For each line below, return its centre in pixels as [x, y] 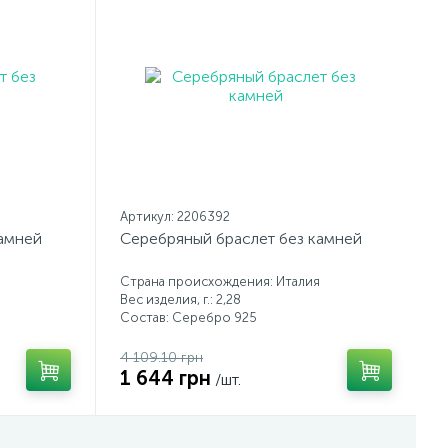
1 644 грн [165, 378]
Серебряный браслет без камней [241, 238]
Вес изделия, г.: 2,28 [180, 299]
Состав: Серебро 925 [188, 317]
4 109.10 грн [161, 357]
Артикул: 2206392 [175, 216]
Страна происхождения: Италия [220, 281]
